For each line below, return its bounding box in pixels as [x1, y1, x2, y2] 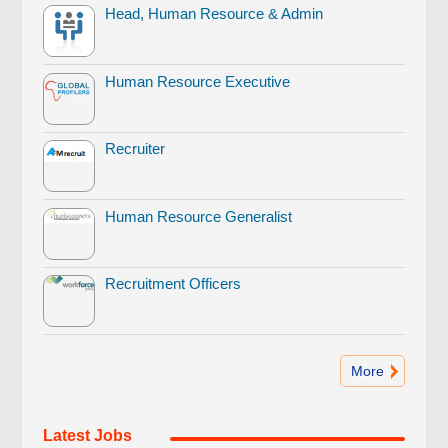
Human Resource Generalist [105, 207, 293, 225]
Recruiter [105, 140, 166, 158]
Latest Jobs [42, 427, 132, 445]
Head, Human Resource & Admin [105, 5, 324, 23]
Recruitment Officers [105, 275, 242, 293]
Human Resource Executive [105, 72, 291, 90]
